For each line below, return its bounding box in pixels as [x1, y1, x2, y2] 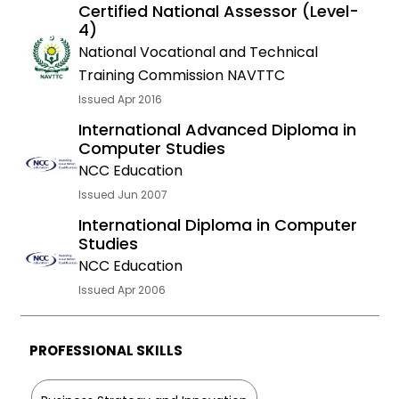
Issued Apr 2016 [77, 92, 162, 107]
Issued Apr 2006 [77, 282, 166, 297]
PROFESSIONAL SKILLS [28, 341, 183, 360]
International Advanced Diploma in [77, 118, 356, 141]
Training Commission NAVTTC [77, 65, 285, 85]
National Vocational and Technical [77, 42, 318, 62]
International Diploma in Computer [77, 214, 357, 236]
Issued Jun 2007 [77, 187, 167, 202]
